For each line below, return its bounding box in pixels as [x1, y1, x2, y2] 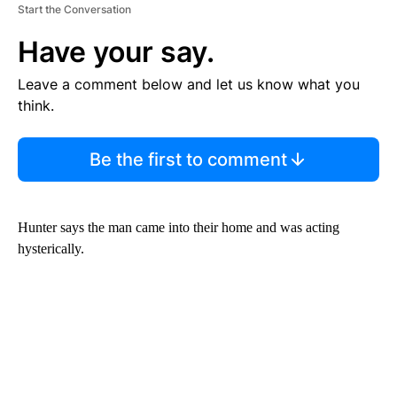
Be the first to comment [89, 148, 287, 170]
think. [18, 96, 54, 114]
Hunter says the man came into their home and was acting [18, 219, 339, 235]
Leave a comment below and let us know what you [18, 74, 360, 93]
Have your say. [18, 34, 214, 69]
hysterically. [18, 240, 84, 256]
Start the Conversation [18, 2, 131, 16]
